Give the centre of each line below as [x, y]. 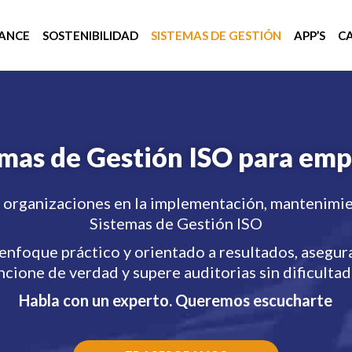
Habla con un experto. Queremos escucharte [176, 300]
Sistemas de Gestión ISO [176, 223]
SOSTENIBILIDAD [90, 35]
